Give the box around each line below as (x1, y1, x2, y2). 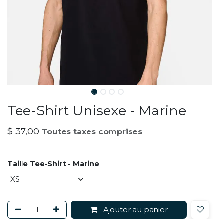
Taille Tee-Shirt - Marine (7, 159, 99, 169)
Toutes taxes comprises (42, 127, 142, 136)
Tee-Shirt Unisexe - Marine (7, 102, 186, 119)
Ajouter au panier (101, 204, 168, 214)
